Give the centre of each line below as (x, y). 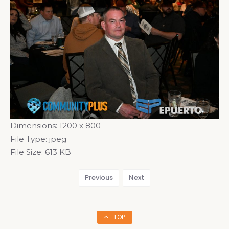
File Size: (27, 152)
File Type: (29, 139)
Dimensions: (34, 125)
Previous (99, 177)
